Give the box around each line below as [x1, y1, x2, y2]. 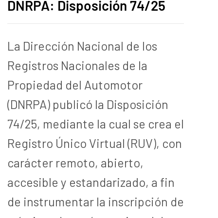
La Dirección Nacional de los [7, 38, 157, 53]
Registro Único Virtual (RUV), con [7, 135, 182, 150]
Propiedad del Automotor [7, 77, 143, 92]
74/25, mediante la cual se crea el [7, 116, 184, 131]
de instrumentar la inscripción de [7, 194, 184, 209]
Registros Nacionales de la [7, 57, 147, 73]
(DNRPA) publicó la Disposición [7, 96, 168, 111]
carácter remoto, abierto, [7, 155, 144, 170]
